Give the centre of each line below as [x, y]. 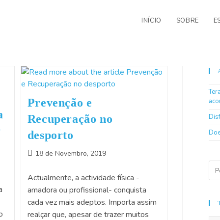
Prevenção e [60, 103]
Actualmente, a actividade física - [83, 178]
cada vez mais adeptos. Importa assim [92, 202]
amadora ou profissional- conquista [87, 190]
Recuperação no [70, 119]
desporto [50, 135]
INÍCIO [151, 21]
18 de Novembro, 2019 [70, 153]
